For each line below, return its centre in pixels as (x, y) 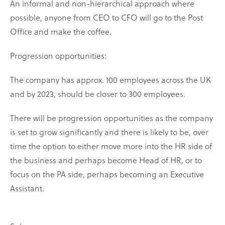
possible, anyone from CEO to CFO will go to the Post (106, 18)
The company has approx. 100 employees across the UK (110, 80)
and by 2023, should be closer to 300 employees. (98, 94)
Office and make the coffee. (61, 32)
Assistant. (27, 188)
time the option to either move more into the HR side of (111, 146)
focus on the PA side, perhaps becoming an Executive (107, 174)
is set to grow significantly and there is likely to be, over (109, 132)
